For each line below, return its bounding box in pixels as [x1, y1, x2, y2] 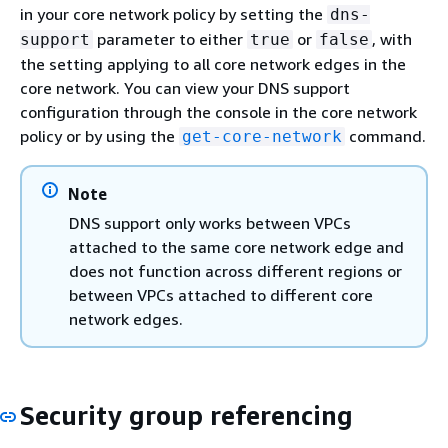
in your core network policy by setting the [20, 4, 327, 24]
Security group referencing [20, 400, 353, 431]
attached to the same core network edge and [69, 237, 404, 257]
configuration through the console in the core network [20, 102, 417, 122]
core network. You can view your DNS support [20, 78, 350, 98]
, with [372, 29, 412, 49]
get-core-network [182, 127, 342, 146]
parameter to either [93, 29, 247, 49]
